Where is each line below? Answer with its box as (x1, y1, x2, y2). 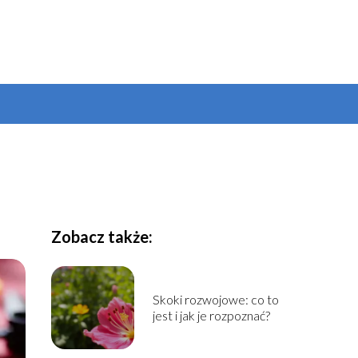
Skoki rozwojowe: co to (152, 292, 279, 307)
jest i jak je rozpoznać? (152, 308, 270, 323)
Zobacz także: (50, 227, 153, 246)
